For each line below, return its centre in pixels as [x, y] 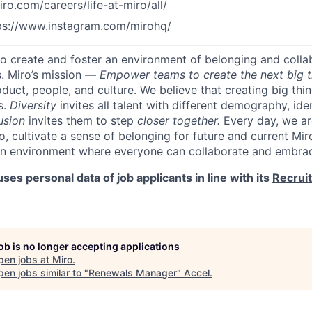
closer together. [180, 120]
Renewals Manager [133, 273]
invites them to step [81, 120]
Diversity [33, 105]
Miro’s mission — [54, 75]
